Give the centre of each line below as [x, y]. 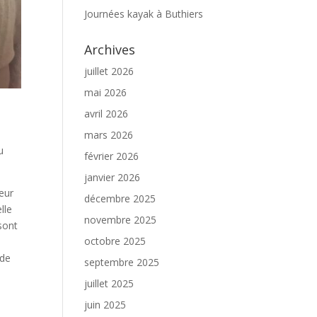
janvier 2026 [113, 177]
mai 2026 [106, 92]
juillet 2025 [109, 283]
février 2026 [112, 156]
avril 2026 [106, 114]
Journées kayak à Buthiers [144, 14]
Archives [110, 50]
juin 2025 [105, 305]
